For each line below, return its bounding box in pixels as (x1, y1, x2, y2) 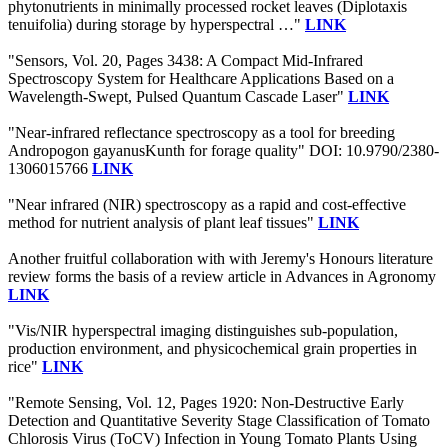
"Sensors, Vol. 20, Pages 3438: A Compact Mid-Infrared (8, 52, 363, 70)
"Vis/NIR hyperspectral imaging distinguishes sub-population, (8, 322, 398, 340)
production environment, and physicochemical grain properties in (8, 340, 417, 358)
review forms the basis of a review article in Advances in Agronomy (8, 268, 436, 286)
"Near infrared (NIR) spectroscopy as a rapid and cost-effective (8, 196, 406, 214)
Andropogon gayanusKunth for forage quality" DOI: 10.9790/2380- (8, 142, 439, 160)
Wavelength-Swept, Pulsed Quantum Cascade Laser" (8, 88, 348, 106)
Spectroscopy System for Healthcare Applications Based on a (8, 70, 394, 88)
